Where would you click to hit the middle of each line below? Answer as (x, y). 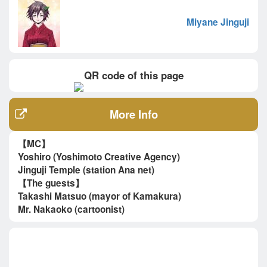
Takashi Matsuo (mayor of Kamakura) (100, 196)
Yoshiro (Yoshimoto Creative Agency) (99, 157)
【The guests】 (51, 183)
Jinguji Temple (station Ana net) (86, 170)
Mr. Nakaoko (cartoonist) (71, 209)
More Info (133, 114)
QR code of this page (133, 75)
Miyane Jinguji (218, 22)
